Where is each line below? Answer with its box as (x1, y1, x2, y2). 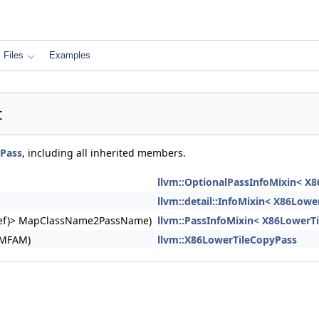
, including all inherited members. (22, 146, 186, 159)
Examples (49, 50, 90, 61)
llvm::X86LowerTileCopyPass (157, 233, 297, 246)
